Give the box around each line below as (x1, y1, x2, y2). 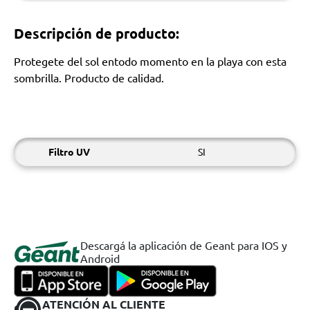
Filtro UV (48, 145, 90, 158)
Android (80, 251, 120, 265)
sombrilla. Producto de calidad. (14, 71, 164, 84)
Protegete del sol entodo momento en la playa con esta (14, 54, 286, 68)
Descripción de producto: (14, 24, 179, 42)
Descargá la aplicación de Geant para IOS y (80, 238, 287, 252)
